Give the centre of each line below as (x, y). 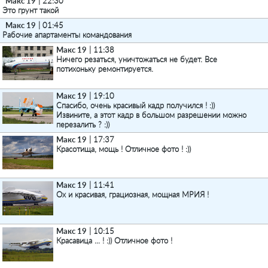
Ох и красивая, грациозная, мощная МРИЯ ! (133, 194)
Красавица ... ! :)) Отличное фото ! (114, 240)
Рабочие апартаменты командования (67, 35)
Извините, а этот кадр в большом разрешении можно (151, 115)
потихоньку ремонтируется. (105, 69)
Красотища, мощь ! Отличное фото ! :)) (124, 149)
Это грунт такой (31, 10)
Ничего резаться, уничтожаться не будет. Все (137, 59)
